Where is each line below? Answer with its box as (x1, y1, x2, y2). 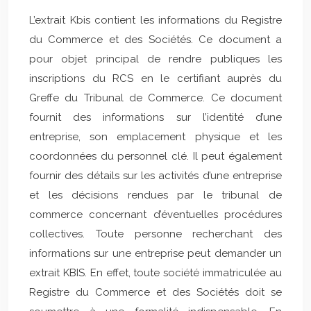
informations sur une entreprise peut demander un (29, 247, 282, 260)
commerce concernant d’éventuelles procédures (29, 208, 282, 221)
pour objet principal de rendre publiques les (29, 53, 282, 65)
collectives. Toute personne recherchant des (29, 228, 282, 240)
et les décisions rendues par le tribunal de (29, 189, 282, 201)
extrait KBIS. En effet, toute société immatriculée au (29, 267, 282, 279)
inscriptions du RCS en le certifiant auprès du (29, 72, 282, 85)
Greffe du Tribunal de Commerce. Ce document (29, 92, 282, 104)
